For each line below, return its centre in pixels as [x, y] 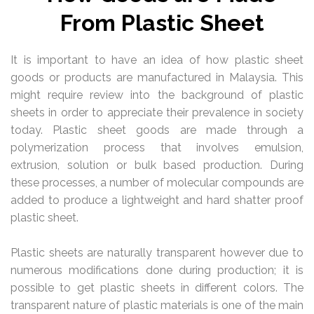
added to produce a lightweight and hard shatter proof [157, 200]
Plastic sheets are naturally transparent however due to [157, 253]
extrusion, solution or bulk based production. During [157, 165]
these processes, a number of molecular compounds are [157, 182]
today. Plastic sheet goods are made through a [157, 130]
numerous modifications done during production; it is [157, 271]
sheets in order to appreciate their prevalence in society [157, 112]
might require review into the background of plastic [157, 95]
